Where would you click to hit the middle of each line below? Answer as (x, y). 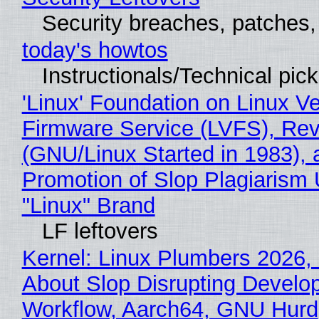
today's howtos (95, 51)
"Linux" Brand (88, 206)
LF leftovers (100, 231)
